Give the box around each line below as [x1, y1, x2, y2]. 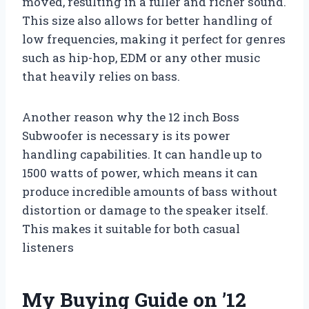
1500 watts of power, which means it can [22, 164, 258, 181]
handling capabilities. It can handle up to [22, 146, 262, 162]
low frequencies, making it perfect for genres [22, 30, 286, 47]
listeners [22, 239, 74, 255]
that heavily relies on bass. [22, 68, 180, 84]
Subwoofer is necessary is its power [22, 127, 230, 143]
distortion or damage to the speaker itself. [22, 201, 268, 218]
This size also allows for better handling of [22, 12, 272, 28]
